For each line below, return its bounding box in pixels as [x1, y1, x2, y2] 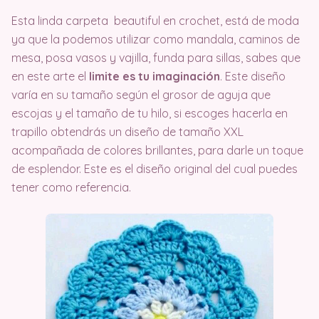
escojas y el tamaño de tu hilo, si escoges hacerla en [11, 106, 288, 120]
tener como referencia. [11, 180, 131, 194]
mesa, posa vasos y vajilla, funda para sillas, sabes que [11, 51, 300, 65]
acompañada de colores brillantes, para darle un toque [11, 143, 303, 157]
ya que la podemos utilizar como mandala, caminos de [11, 32, 300, 46]
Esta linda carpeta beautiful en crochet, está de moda [11, 14, 299, 28]
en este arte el [11, 69, 89, 83]
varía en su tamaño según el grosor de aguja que [11, 88, 271, 102]
